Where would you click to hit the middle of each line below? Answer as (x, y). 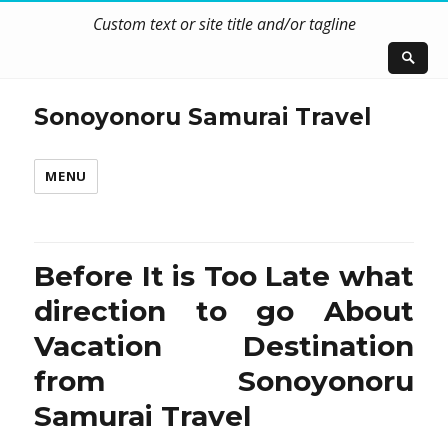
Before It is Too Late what (224, 275)
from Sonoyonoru (224, 380)
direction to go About (224, 310)
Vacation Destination (224, 345)
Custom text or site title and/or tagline (224, 24)
